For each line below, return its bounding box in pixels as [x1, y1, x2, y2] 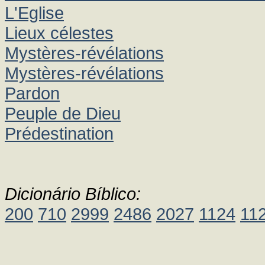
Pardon [5, 83, 60, 103]
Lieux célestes [5, 23, 114, 43]
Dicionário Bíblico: [5, 184, 141, 203]
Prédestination [5, 124, 114, 143]
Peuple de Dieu [5, 104, 121, 123]
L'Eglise [5, 3, 64, 22]
